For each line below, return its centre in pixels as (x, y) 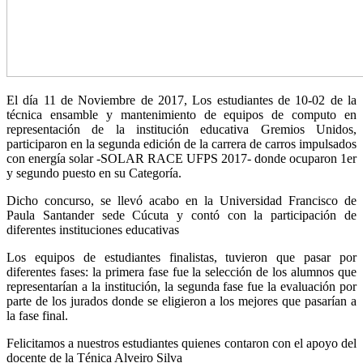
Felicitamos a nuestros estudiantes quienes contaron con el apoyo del (181, 344)
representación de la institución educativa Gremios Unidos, (181, 130)
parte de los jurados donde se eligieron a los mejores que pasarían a (181, 301)
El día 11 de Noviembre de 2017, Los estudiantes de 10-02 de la (181, 100)
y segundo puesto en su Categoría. (94, 173)
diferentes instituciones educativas (93, 230)
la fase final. (37, 316)
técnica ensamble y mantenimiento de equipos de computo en (181, 115)
